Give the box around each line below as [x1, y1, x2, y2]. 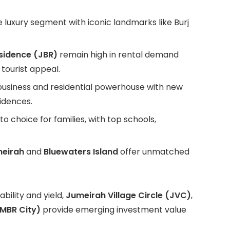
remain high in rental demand [57, 49, 179, 61]
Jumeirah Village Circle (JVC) [66, 189, 191, 202]
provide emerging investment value [41, 204, 186, 216]
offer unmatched [118, 146, 189, 158]
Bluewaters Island [44, 146, 118, 158]
